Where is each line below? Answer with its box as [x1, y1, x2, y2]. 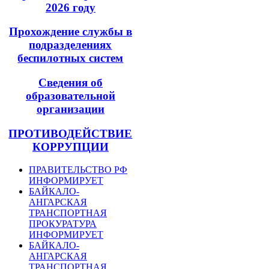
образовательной [25, 89, 115, 103]
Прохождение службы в [8, 25, 132, 38]
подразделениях [29, 38, 112, 52]
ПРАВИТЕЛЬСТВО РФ [29, 165, 127, 175]
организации [36, 103, 104, 116]
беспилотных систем [17, 52, 124, 65]
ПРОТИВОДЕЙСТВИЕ [8, 127, 133, 140]
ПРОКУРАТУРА [29, 219, 97, 229]
